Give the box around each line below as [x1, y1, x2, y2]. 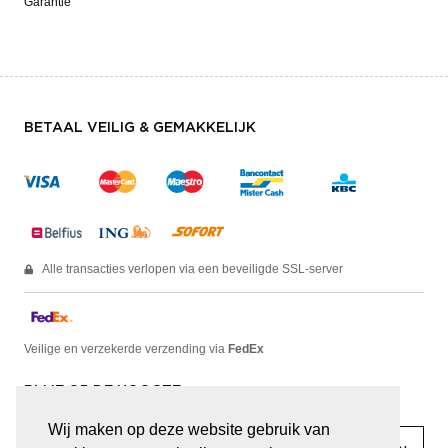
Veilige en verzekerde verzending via [24, 341, 228, 356]
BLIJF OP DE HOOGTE [24, 383, 181, 398]
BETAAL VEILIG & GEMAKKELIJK [24, 120, 256, 135]
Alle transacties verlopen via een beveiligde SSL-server [42, 261, 343, 276]
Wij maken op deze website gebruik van [48, 421, 330, 439]
